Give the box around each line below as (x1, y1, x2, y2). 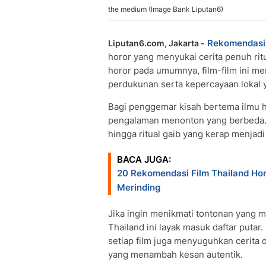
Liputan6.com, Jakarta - (108, 38, 205, 48)
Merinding (117, 182, 160, 193)
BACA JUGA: (117, 154, 171, 165)
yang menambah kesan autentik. (108, 249, 243, 260)
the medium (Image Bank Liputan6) (108, 5, 223, 14)
